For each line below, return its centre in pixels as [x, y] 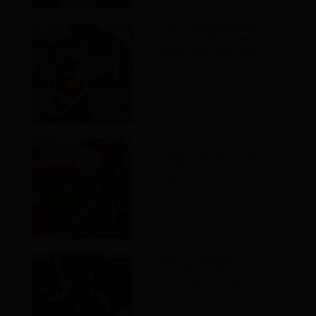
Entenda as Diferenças [207, 269]
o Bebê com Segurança [208, 50]
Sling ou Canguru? [196, 258]
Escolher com [186, 166]
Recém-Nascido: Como [209, 154]
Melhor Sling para [194, 143]
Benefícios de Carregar [207, 39]
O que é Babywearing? [207, 28]
